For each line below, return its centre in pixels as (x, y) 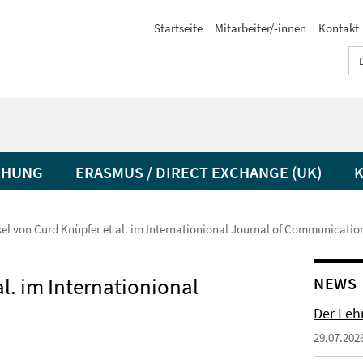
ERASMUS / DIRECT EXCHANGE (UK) (199, 172)
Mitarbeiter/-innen (261, 28)
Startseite (178, 28)
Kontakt (339, 28)
